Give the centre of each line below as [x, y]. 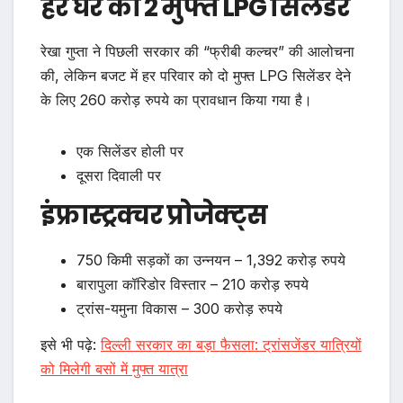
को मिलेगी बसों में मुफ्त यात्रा [114, 368]
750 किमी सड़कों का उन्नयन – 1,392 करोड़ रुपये [211, 260]
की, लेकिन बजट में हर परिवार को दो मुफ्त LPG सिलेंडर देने [196, 76]
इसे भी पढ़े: [71, 344]
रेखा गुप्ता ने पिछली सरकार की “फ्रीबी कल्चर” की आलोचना [197, 52]
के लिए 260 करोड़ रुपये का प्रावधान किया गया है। [176, 100]
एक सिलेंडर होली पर [130, 152]
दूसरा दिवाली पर [119, 176]
